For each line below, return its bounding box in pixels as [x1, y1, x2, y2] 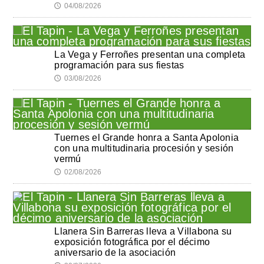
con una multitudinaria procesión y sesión [54, 143, 234, 153]
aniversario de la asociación [54, 247, 176, 258]
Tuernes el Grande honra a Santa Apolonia [54, 132, 239, 143]
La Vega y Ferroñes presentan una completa [54, 49, 246, 60]
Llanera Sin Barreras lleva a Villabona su [54, 226, 232, 236]
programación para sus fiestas [54, 60, 184, 70]
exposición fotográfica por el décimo [54, 236, 210, 247]
